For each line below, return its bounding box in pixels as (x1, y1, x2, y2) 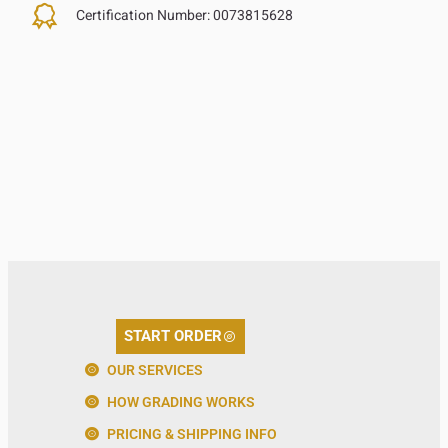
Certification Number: (76, 5, 211, 27)
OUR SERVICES (107, 361, 204, 378)
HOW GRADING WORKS (107, 393, 256, 410)
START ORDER (124, 326, 223, 345)
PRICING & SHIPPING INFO (107, 425, 278, 442)
